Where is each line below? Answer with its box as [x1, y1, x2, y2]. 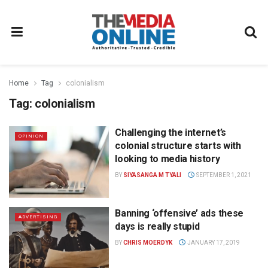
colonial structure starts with [115, 140, 241, 151]
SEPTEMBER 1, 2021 [194, 172, 251, 178]
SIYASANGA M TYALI [123, 172, 182, 178]
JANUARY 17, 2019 [185, 239, 240, 246]
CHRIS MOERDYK [123, 239, 173, 246]
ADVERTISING [19, 214, 57, 220]
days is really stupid [115, 220, 200, 232]
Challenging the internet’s [115, 127, 226, 138]
